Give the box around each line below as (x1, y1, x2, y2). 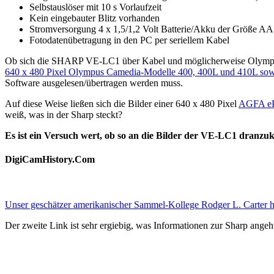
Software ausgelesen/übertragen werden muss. (5, 78, 183, 89)
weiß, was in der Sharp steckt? (5, 109, 122, 120)
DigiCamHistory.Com (5, 154, 95, 165)
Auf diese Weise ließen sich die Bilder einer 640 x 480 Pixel (5, 98, 239, 109)
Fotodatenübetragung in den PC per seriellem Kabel (29, 35, 229, 46)
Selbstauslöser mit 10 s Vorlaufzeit (29, 2, 161, 13)
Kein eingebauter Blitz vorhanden (29, 13, 160, 24)
